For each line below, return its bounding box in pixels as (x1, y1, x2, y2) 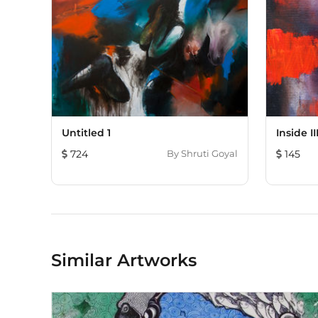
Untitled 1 (62, 126, 111, 139)
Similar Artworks (51, 250, 197, 270)
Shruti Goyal (181, 148, 238, 159)
